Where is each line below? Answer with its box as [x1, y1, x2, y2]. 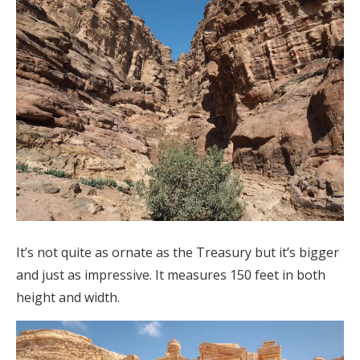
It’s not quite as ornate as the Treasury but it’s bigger [16, 243, 339, 262]
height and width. [16, 288, 120, 307]
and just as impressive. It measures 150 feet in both [16, 266, 325, 284]
